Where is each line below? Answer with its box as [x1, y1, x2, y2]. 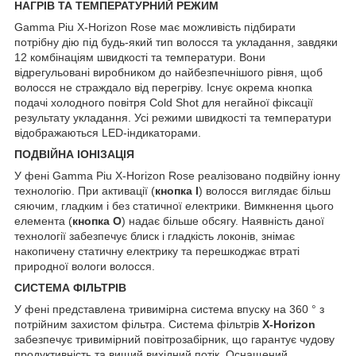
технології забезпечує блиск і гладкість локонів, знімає [14, 229, 295, 242]
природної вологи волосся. [14, 259, 155, 273]
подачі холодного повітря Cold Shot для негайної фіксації [14, 95, 313, 109]
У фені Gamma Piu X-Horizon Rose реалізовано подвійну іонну [14, 168, 340, 182]
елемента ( [14, 214, 72, 227]
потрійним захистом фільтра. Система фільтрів [14, 317, 262, 331]
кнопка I [155, 184, 199, 197]
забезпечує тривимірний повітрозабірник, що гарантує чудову [14, 332, 335, 346]
